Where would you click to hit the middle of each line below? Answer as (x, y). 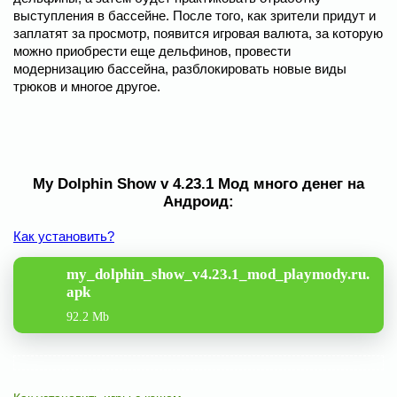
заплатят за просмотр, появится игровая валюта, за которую (198, 33)
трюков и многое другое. (87, 86)
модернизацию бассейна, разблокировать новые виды (180, 68)
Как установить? (64, 236)
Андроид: (198, 201)
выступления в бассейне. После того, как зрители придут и (195, 15)
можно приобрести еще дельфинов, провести (152, 51)
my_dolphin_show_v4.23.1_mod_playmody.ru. (218, 274)
